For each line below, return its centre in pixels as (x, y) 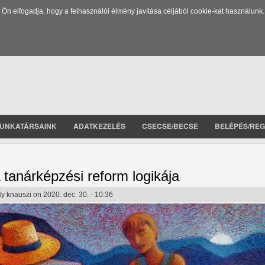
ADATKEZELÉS (99, 126)
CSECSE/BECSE (170, 126)
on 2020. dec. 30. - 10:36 (72, 195)
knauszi (19, 195)
